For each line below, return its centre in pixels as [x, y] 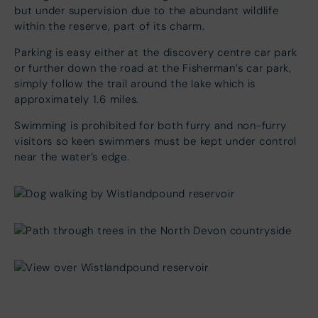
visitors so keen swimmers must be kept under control [155, 141]
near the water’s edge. [79, 157]
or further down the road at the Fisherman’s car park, [153, 68]
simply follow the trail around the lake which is [135, 83]
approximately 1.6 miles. [77, 99]
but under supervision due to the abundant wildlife [147, 10]
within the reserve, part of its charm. [110, 26]
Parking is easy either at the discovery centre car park [156, 52]
